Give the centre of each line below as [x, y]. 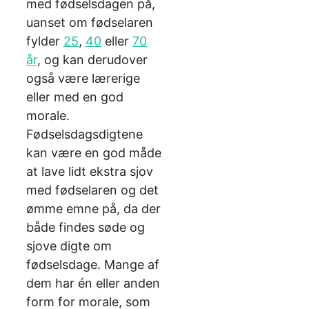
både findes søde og [86, 228]
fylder [45, 41]
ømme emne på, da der [93, 209]
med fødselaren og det [92, 190]
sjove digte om [69, 246]
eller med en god [75, 97]
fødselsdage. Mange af [93, 265]
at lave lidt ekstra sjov [90, 172]
